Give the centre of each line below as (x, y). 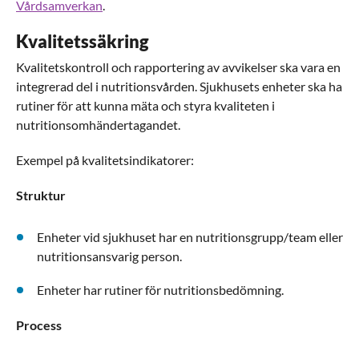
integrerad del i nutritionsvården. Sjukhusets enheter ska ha (179, 86)
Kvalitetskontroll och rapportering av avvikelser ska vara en (178, 67)
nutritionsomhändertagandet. (98, 125)
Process (39, 325)
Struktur (41, 195)
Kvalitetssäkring (83, 41)
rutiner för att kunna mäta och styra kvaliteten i (145, 105)
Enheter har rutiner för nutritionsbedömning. (160, 290)
